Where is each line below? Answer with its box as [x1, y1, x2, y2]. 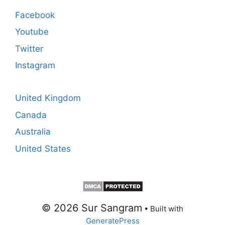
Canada [15, 109, 47, 120]
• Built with [142, 203, 183, 213]
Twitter [15, 43, 43, 54]
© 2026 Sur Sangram [42, 201, 142, 214]
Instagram [15, 60, 55, 71]
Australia [15, 127, 51, 137]
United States [15, 143, 71, 154]
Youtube [15, 27, 49, 37]
